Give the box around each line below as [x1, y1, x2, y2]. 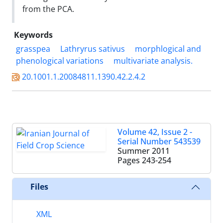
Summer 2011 [117, 145, 170, 156]
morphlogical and [135, 43, 201, 54]
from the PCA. [22, 3, 74, 14]
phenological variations [16, 55, 104, 66]
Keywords [14, 29, 53, 40]
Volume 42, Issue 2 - [117, 126, 192, 137]
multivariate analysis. [113, 55, 193, 66]
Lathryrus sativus [60, 43, 125, 54]
